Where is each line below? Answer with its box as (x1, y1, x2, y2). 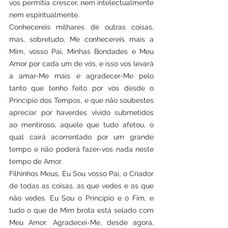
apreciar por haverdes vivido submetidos (9, 108, 154, 117)
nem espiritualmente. (9, 11, 79, 19)
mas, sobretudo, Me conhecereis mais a (9, 35, 154, 43)
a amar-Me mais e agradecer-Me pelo (9, 72, 154, 80)
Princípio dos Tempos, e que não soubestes (9, 96, 154, 104)
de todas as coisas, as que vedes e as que (9, 182, 154, 190)
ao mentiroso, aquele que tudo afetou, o (9, 121, 154, 129)
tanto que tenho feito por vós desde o (9, 84, 154, 92)
